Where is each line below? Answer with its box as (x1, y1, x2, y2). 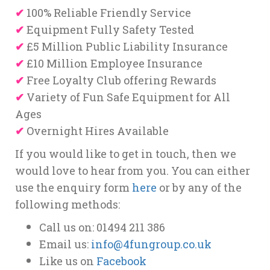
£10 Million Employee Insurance (24, 55, 202, 71)
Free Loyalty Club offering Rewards (24, 72, 216, 87)
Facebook (96, 253, 146, 268)
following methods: (15, 196, 120, 212)
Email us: (39, 236, 91, 251)
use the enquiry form (15, 180, 132, 195)
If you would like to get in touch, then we (15, 146, 236, 161)
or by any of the (157, 180, 242, 195)
